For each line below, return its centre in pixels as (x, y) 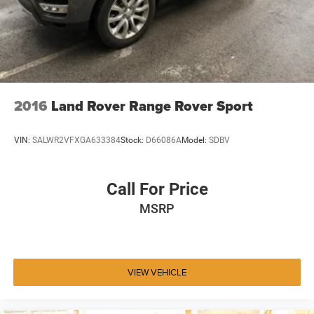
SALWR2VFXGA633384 (76, 141)
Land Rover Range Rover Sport (152, 105)
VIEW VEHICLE (157, 272)
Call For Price (157, 189)
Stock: (133, 141)
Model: (195, 141)
